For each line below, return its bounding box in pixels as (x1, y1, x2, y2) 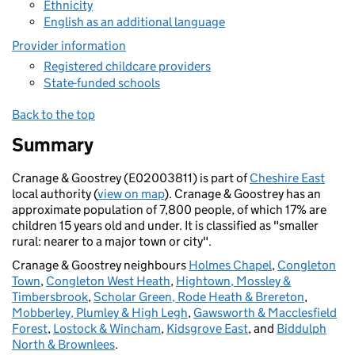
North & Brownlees (12, 337, 115, 352)
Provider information (12, 38, 126, 53)
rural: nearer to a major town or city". (12, 234, 212, 249)
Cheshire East (250, 170, 325, 185)
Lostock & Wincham (53, 321, 161, 336)
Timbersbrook (12, 289, 88, 304)
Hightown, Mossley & (176, 273, 291, 288)
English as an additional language (44, 14, 225, 29)
